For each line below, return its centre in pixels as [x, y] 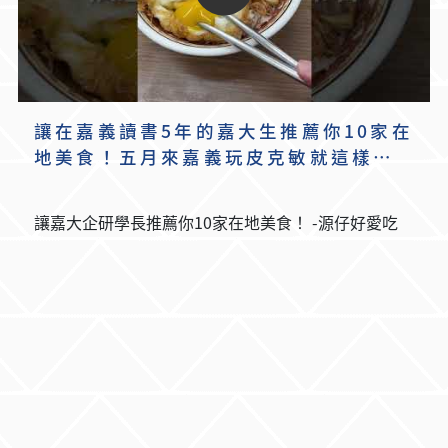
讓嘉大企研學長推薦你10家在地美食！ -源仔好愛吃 [355, 222]
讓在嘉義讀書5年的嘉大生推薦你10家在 [223, 131]
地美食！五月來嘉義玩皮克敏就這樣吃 [214, 157]
